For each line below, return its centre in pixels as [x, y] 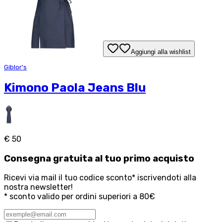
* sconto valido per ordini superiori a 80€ [80, 197]
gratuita [73, 158]
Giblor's [15, 67]
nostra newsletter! [38, 187]
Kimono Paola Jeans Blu [75, 87]
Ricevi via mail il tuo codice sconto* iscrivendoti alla [100, 178]
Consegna [28, 158]
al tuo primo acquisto [144, 158]
